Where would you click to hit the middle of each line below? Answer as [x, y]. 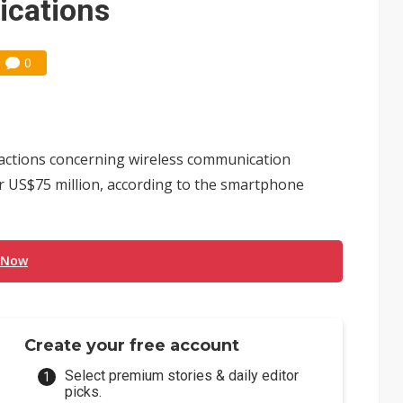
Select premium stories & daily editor [182, 376]
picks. [84, 392]
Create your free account [132, 345]
